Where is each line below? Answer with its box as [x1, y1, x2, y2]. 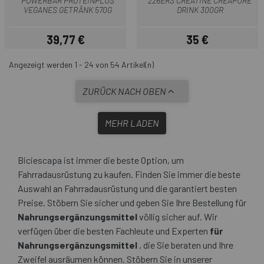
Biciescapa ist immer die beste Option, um [18, 154, 184, 166]
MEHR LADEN [105, 117, 159, 129]
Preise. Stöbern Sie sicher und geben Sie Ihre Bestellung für [18, 197, 246, 209]
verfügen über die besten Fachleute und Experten [18, 225, 210, 237]
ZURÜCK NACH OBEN [82, 85, 166, 97]
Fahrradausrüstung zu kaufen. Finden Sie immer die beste [18, 169, 240, 180]
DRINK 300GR [176, 4, 223, 15]
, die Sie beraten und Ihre [137, 239, 233, 251]
